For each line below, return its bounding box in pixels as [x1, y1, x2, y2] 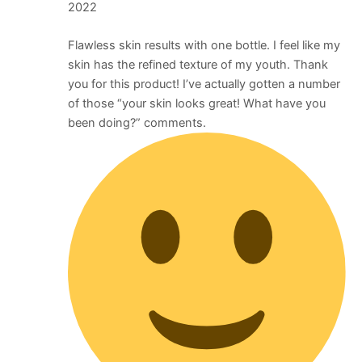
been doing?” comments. [67, 116, 206, 131]
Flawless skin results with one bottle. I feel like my [67, 38, 340, 53]
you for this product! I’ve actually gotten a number [67, 77, 340, 92]
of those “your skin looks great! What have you [67, 96, 326, 112]
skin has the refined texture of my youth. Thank [67, 57, 328, 73]
